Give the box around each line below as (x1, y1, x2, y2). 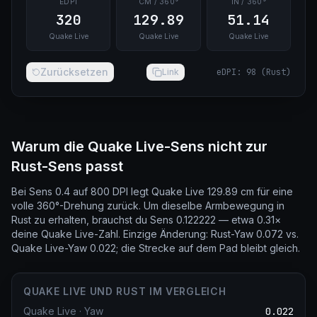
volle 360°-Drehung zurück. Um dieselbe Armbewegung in (11, 200, 284, 212)
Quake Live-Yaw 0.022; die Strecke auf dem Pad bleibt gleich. (11, 242, 300, 254)
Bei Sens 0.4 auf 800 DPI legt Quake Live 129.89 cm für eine (11, 185, 293, 197)
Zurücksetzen (40, 66, 108, 78)
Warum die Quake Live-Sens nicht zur (11, 138, 267, 155)
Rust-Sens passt (11, 158, 123, 175)
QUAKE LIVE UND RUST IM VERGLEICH (23, 285, 226, 297)
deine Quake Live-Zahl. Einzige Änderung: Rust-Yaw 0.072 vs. (11, 228, 299, 240)
